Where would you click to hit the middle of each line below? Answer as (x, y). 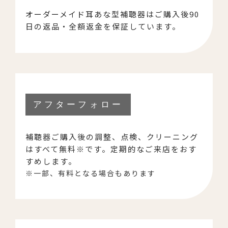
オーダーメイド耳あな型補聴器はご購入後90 (112, 14)
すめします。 (51, 161)
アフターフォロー (78, 104)
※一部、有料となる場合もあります (91, 173)
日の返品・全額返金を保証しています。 (103, 26)
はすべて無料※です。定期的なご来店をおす (111, 149)
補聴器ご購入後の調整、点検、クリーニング (112, 136)
